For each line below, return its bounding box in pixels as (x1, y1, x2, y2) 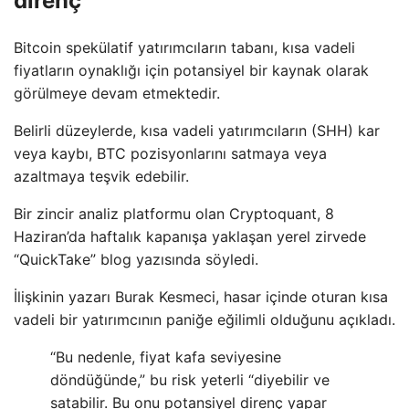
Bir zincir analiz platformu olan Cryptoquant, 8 (14, 204, 334, 224)
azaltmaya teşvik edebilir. (14, 167, 189, 186)
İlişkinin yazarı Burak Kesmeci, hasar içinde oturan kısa (14, 288, 388, 307)
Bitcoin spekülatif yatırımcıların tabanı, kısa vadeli (14, 38, 355, 58)
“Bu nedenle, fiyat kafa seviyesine (50, 348, 281, 367)
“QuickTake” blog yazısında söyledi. (14, 250, 258, 269)
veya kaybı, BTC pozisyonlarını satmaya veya (14, 144, 327, 163)
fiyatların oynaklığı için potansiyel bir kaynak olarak (14, 61, 369, 80)
